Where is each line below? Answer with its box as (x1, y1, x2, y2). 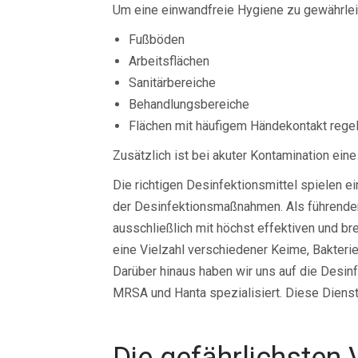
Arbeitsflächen (129, 54, 209, 69)
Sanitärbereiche (129, 75, 216, 90)
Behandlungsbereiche (129, 97, 249, 112)
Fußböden (129, 32, 185, 47)
